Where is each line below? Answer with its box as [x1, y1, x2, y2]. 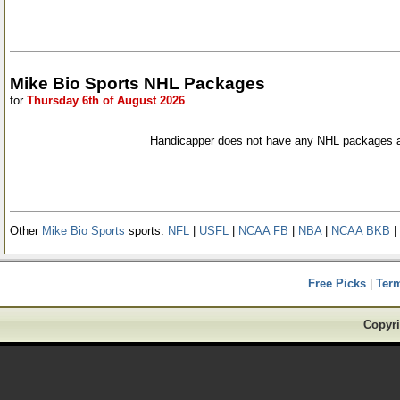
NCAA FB [238, 223, 288, 237]
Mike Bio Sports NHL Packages [10, 73, 265, 93]
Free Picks [308, 277, 366, 290]
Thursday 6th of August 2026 [27, 93, 185, 107]
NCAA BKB [331, 223, 390, 237]
